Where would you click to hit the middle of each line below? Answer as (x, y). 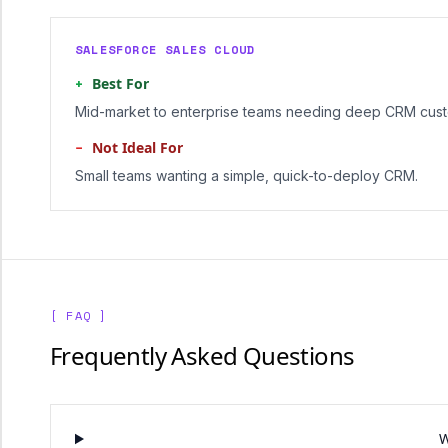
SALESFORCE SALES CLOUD (165, 49)
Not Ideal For (137, 147)
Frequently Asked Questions (202, 355)
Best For (120, 83)
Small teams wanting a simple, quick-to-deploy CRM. (246, 175)
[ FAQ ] (79, 315)
